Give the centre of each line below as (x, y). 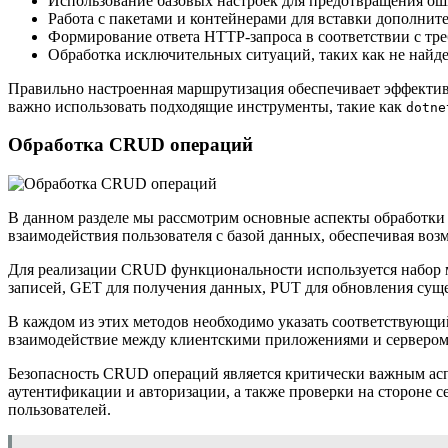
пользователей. (59, 409)
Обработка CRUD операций (130, 145)
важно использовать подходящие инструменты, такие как (207, 106)
